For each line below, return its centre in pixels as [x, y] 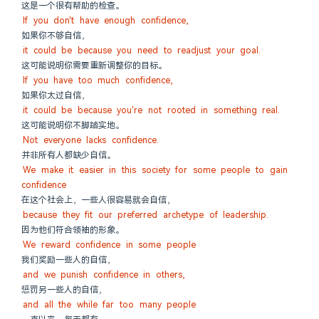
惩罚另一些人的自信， [64, 290]
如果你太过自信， [56, 95]
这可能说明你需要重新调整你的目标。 [94, 66]
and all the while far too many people [110, 305]
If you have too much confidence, [98, 80]
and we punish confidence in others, [104, 275]
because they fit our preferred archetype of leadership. [146, 215]
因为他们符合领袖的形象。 [73, 230]
